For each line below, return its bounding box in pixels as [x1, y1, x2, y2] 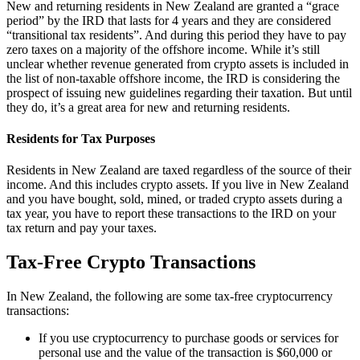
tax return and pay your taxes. [6, 221, 157, 235]
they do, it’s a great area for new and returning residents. [6, 100, 290, 114]
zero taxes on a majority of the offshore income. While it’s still [6, 42, 320, 56]
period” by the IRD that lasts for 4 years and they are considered [6, 13, 331, 27]
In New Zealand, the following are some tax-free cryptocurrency [6, 289, 333, 304]
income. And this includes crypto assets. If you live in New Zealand [6, 178, 349, 192]
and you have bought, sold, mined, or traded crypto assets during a [6, 192, 342, 207]
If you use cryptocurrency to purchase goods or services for [39, 331, 338, 346]
